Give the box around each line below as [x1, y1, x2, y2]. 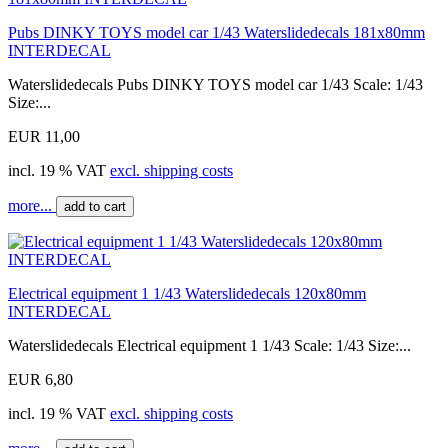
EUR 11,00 [8, 127, 80, 145]
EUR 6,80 [8, 370, 73, 388]
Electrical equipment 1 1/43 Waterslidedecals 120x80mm [8, 284, 366, 302]
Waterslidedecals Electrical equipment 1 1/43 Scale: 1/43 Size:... [8, 336, 411, 354]
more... [8, 196, 56, 214]
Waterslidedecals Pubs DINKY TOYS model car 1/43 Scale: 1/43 [8, 75, 423, 93]
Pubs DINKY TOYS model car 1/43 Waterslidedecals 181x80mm [8, 23, 425, 41]
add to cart [64, 198, 126, 214]
